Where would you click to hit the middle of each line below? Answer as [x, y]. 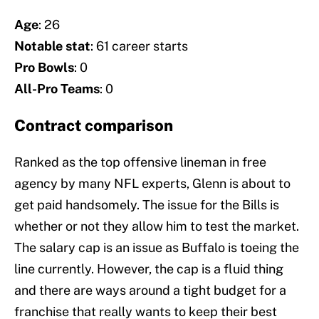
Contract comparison [94, 126]
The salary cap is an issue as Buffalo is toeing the [157, 248]
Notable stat [52, 46]
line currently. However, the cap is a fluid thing [149, 269]
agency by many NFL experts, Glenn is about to [152, 184]
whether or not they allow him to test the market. [157, 226]
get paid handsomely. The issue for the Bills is [147, 205]
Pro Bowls [44, 68]
